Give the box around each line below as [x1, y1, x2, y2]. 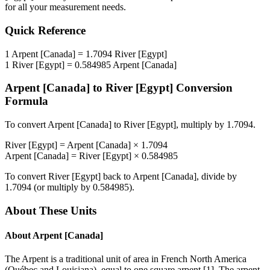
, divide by [196, 171, 237, 182]
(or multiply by [31, 182, 93, 193]
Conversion [173, 81, 233, 95]
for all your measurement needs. [5, 2, 126, 13]
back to [101, 171, 133, 182]
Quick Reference [5, 24, 86, 37]
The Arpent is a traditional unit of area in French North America [5, 254, 246, 265]
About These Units [5, 204, 96, 217]
